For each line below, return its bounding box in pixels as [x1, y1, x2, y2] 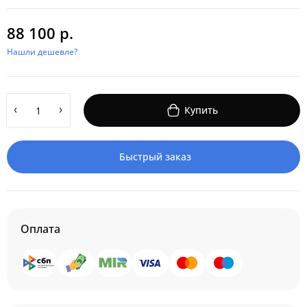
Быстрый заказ [119, 150, 191, 163]
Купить [184, 103, 218, 116]
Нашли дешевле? [7, 46, 77, 58]
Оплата [21, 221, 60, 236]
